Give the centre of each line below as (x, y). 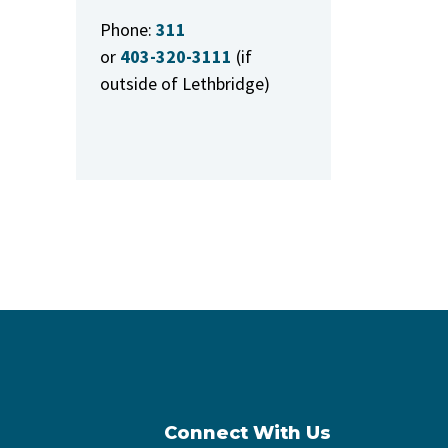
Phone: (126, 29)
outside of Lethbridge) (185, 83)
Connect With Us (247, 433)
